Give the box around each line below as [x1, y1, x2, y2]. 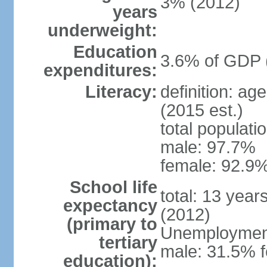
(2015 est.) [160, 101, 243, 120]
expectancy [63, 196, 157, 215]
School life [69, 178, 157, 197]
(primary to [66, 215, 157, 234]
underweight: [47, 21, 157, 40]
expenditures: [43, 61, 157, 80]
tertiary [98, 233, 157, 252]
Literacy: [85, 82, 157, 101]
